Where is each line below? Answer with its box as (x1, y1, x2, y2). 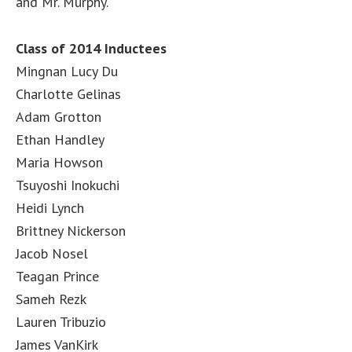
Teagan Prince (16, 267, 99, 285)
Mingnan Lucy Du (16, 62, 118, 80)
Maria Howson (16, 153, 103, 171)
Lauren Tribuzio (16, 313, 106, 331)
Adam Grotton (16, 108, 101, 126)
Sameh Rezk (16, 290, 86, 308)
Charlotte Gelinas (16, 85, 121, 103)
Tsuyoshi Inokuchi (16, 176, 119, 194)
